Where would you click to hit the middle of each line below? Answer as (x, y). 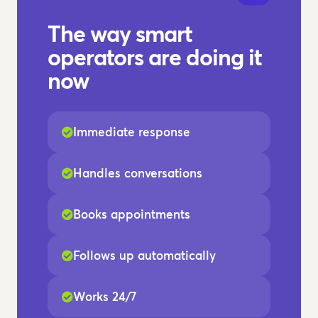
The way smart (120, 33)
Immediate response (132, 132)
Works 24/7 (105, 296)
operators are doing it (155, 56)
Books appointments (132, 214)
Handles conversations (138, 173)
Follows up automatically (144, 255)
